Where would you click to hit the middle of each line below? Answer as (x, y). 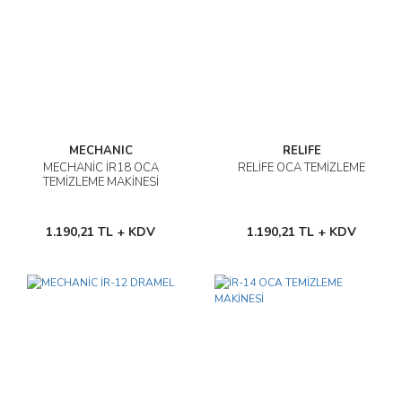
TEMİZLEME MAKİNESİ (100, 182)
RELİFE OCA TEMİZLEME (301, 168)
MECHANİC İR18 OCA (100, 168)
